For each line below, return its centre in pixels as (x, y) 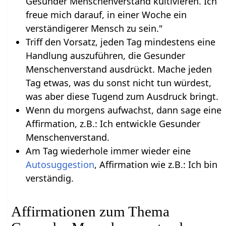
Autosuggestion (60, 164)
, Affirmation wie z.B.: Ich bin (156, 164)
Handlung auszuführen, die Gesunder (105, 55)
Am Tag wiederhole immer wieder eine (108, 151)
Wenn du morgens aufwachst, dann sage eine (123, 110)
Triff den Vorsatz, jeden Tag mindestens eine (120, 42)
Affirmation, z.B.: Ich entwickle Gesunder (113, 123)
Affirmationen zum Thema (91, 211)
